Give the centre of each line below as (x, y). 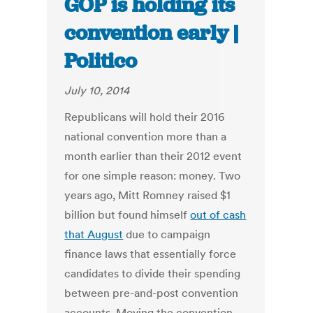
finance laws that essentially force (151, 254)
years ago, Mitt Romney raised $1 (148, 195)
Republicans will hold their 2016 (145, 117)
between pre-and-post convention (152, 293)
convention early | (152, 33)
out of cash (218, 215)
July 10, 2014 (97, 90)
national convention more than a (146, 137)
